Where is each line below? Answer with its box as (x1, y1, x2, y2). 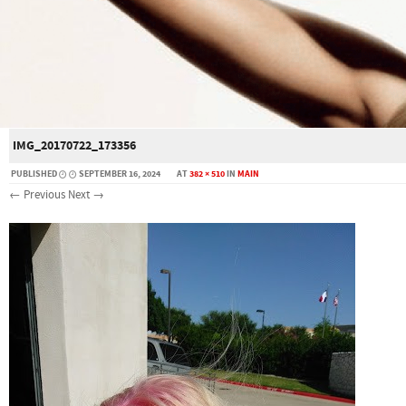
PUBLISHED (11, 167, 59, 180)
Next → (68, 187, 104, 202)
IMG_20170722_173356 (13, 136, 136, 155)
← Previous (9, 187, 65, 202)
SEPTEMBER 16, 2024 (79, 167, 160, 180)
